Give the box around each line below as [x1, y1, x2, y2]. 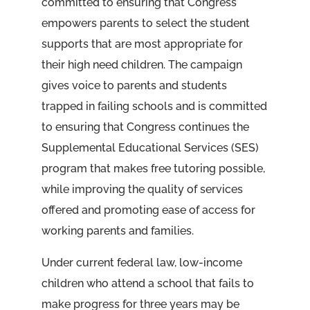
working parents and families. [41, 224, 194, 237]
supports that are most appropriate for [41, 37, 243, 51]
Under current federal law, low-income [41, 256, 242, 269]
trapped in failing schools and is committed [41, 100, 267, 113]
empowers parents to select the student [41, 17, 250, 30]
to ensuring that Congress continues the [41, 120, 249, 134]
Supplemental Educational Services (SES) [41, 141, 259, 154]
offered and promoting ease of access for [41, 203, 255, 217]
